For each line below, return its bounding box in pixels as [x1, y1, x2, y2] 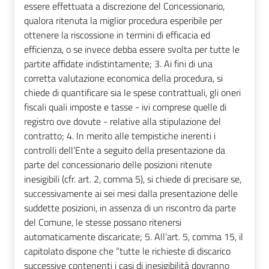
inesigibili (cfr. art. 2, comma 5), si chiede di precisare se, [24, 172, 241, 187]
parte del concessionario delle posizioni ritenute [24, 157, 212, 172]
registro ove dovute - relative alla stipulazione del [24, 114, 221, 129]
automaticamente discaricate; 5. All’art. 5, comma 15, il [24, 229, 243, 244]
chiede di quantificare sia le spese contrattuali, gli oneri [24, 85, 241, 100]
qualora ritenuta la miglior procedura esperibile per [24, 13, 222, 28]
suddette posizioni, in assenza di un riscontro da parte [24, 201, 236, 216]
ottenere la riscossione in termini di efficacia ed [24, 28, 210, 43]
